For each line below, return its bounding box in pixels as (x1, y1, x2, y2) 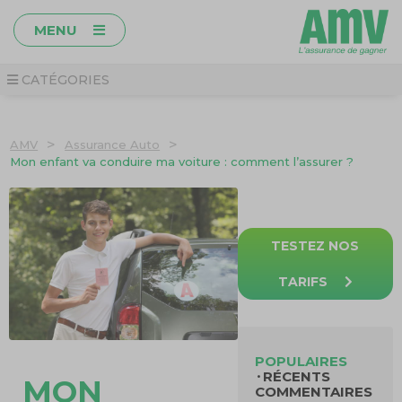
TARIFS (277, 274, 331, 290)
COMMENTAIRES (255, 383, 373, 400)
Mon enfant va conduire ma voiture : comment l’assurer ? (10, 154, 354, 169)
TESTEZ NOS (271, 238, 360, 254)
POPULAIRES (255, 353, 348, 370)
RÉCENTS (263, 368, 331, 385)
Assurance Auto (65, 137, 161, 152)
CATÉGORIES (18, 72, 109, 88)
